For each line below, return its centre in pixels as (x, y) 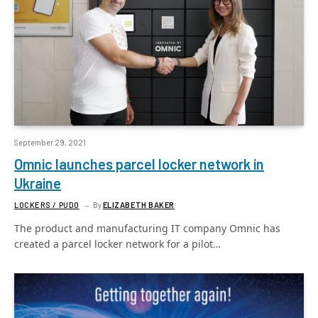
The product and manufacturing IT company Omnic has (147, 228)
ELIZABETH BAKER (138, 205)
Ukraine (38, 183)
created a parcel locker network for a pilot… (117, 244)
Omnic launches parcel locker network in (139, 164)
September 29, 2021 (50, 142)
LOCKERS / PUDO (47, 205)
